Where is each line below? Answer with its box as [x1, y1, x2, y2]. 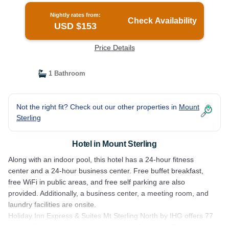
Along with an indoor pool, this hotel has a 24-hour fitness [8, 155, 194, 164]
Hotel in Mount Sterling [72, 140, 157, 148]
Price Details [94, 43, 135, 52]
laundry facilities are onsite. [8, 200, 96, 209]
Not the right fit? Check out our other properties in [16, 103, 179, 111]
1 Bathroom [46, 70, 85, 77]
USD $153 [54, 21, 97, 31]
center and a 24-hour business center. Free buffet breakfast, [8, 167, 203, 175]
